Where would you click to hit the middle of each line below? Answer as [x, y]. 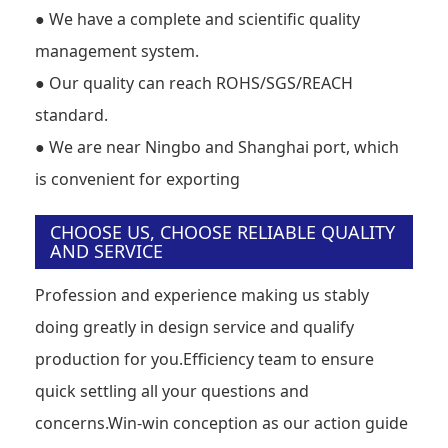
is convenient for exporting [137, 178]
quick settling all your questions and [172, 390]
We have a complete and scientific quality [204, 18]
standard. [71, 114]
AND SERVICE [106, 250]
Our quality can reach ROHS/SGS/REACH [201, 82]
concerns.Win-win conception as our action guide [221, 422]
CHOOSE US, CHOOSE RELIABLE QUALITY [222, 231]
